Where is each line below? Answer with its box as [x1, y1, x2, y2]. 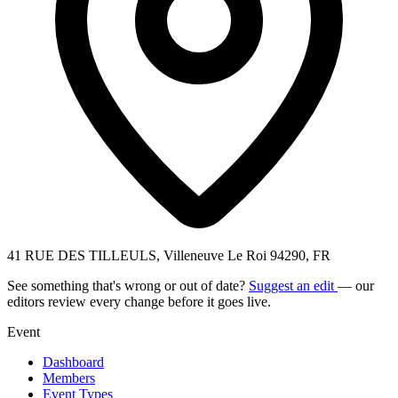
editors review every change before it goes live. [7, 293, 271, 309]
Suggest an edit [249, 277, 338, 293]
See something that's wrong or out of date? [7, 277, 249, 293]
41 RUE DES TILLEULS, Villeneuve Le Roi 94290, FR [7, 247, 330, 263]
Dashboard [43, 354, 104, 370]
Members [43, 370, 95, 386]
